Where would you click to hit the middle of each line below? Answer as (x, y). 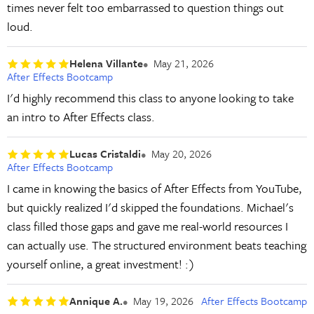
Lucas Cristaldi (105, 154)
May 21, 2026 (183, 63)
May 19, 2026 (163, 301)
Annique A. (96, 301)
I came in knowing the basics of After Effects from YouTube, (154, 189)
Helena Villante (106, 63)
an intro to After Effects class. (81, 117)
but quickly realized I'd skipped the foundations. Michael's (150, 207)
